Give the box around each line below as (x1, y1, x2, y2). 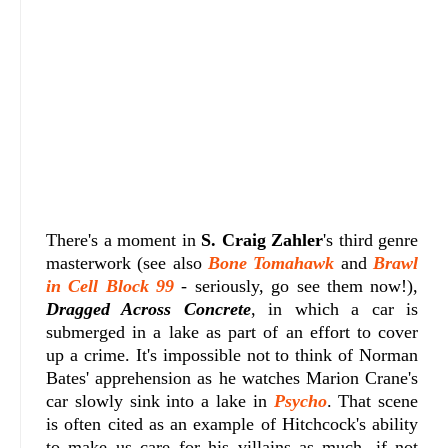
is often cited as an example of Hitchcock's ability (46, 414, 419, 435)
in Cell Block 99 (46, 276, 175, 297)
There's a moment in (46, 230, 202, 251)
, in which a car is (250, 299, 419, 320)
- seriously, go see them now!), (174, 276, 419, 297)
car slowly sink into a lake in (46, 391, 274, 412)
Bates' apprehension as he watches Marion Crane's (46, 368, 419, 389)
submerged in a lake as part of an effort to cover (46, 322, 419, 343)
